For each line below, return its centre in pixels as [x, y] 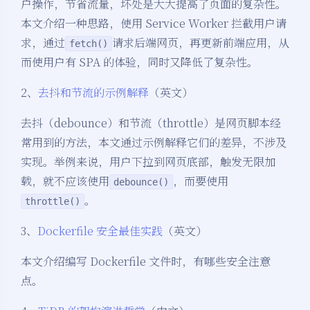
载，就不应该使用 [65, 181]
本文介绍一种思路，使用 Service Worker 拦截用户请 [154, 24]
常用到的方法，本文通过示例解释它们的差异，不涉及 [154, 143]
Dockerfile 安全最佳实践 [100, 231]
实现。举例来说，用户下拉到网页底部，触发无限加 [148, 162]
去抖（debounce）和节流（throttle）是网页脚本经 [151, 123]
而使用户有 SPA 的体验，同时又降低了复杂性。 [139, 62]
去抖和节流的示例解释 [93, 93]
